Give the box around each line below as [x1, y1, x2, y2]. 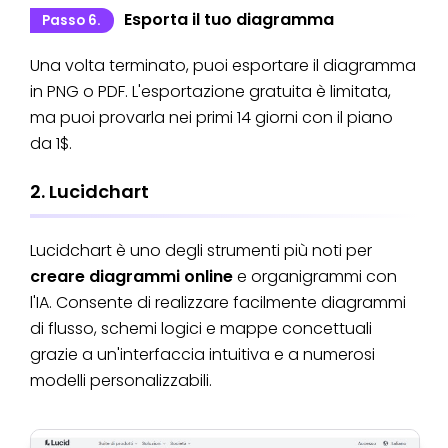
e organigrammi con [233, 264, 397, 288]
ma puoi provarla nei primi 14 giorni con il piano [30, 106, 393, 130]
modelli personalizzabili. [30, 368, 212, 392]
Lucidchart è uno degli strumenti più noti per [30, 238, 372, 262]
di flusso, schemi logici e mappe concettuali [30, 316, 372, 340]
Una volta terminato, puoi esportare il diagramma [30, 54, 416, 78]
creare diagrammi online [30, 264, 233, 288]
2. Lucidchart [30, 179, 149, 205]
